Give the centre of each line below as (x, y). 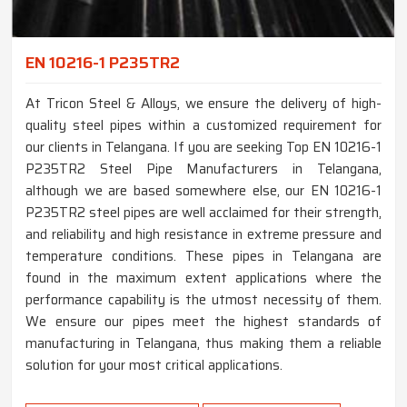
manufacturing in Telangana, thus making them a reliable (203, 344)
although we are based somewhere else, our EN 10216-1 (203, 191)
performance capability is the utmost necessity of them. (203, 300)
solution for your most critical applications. (154, 366)
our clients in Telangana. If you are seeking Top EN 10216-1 (203, 148)
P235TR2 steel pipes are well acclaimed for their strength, (203, 213)
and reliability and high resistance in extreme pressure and (203, 235)
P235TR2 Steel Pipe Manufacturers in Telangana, (203, 169)
